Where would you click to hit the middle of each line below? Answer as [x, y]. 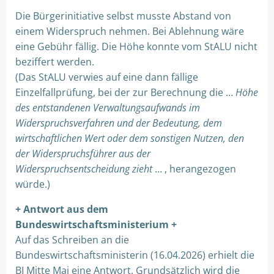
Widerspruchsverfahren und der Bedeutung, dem [119, 123]
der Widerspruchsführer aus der [83, 154]
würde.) [33, 184]
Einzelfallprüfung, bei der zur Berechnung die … [125, 92]
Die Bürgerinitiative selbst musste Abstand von [123, 16]
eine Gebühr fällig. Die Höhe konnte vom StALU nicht [136, 46]
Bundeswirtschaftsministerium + [96, 224]
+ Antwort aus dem [62, 209]
